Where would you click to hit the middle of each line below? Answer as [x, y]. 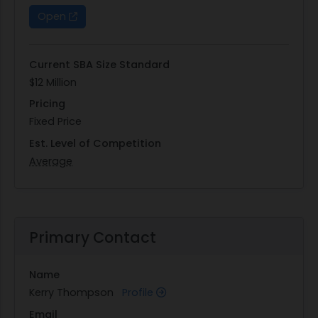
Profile [139, 293]
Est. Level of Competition [95, 143]
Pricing [47, 104]
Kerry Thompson [76, 293]
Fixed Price [55, 122]
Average [51, 161]
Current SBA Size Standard [99, 64]
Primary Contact [93, 238]
